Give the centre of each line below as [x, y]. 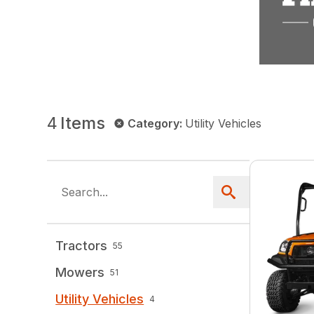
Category [154, 124]
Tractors [82, 246]
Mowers [80, 273]
